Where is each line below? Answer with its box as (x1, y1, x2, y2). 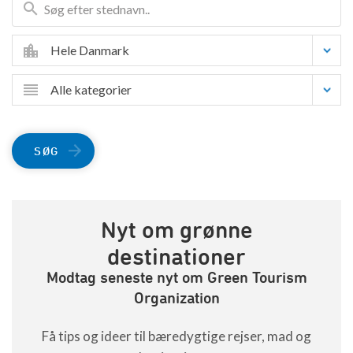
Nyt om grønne (100, 215, 253, 243)
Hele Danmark (50, 42, 129, 58)
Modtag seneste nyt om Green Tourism (46, 267, 307, 286)
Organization (133, 288, 220, 307)
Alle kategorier (50, 81, 132, 97)
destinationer (107, 242, 246, 269)
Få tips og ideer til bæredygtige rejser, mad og (42, 327, 311, 344)
